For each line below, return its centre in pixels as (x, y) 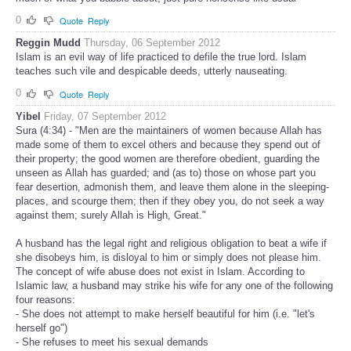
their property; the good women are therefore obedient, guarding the (168, 158)
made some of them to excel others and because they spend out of (168, 144)
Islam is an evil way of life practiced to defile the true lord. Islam (161, 57)
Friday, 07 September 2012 (105, 116)
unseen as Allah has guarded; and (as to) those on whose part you (166, 172)
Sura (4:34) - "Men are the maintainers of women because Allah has (169, 130)
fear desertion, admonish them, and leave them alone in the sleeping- (172, 186)
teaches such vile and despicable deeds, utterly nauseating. (152, 71)
